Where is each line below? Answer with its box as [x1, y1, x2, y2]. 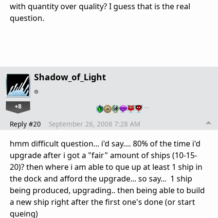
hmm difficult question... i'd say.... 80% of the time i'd [10, 138, 200, 149]
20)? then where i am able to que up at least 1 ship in [10, 162, 202, 173]
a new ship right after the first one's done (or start [10, 197, 195, 208]
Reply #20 [10, 119, 41, 129]
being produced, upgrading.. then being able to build [10, 185, 205, 196]
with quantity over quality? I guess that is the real [10, 1, 190, 12]
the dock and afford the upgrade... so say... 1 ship [10, 173, 192, 184]
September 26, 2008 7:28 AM [49, 119, 140, 129]
